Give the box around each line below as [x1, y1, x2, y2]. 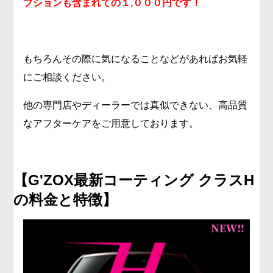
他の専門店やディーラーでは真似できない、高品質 [23, 99, 248, 110]
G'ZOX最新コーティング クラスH [28, 171, 255, 188]
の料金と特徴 [13, 191, 103, 208]
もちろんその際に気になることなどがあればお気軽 [23, 53, 248, 64]
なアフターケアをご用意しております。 [23, 118, 199, 129]
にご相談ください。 [23, 71, 112, 82]
